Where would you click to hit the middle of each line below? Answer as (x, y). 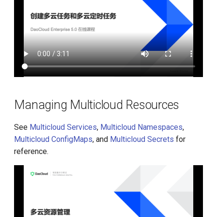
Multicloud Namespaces (142, 127)
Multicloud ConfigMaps (54, 139)
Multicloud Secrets (142, 139)
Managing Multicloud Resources (97, 105)
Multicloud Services (63, 127)
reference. (31, 152)
